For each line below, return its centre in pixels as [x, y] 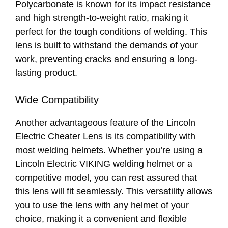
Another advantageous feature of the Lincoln [105, 123]
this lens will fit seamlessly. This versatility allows [114, 192]
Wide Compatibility [57, 100]
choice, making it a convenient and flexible [101, 219]
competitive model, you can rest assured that [106, 178]
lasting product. [46, 73]
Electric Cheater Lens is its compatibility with [105, 137]
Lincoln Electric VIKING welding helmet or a [104, 164]
